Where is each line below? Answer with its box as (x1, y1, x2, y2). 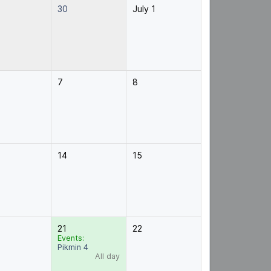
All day (94, 252, 120, 261)
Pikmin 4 (57, 243, 88, 252)
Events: (57, 233, 84, 243)
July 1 (132, 4, 155, 14)
